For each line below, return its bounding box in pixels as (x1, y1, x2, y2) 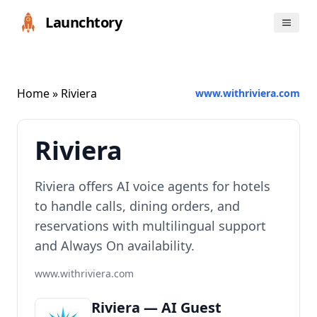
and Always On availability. (35, 237, 195, 254)
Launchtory (45, 13, 122, 32)
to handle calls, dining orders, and (35, 197, 240, 214)
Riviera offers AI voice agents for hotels (35, 178, 270, 195)
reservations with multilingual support (35, 217, 266, 234)
